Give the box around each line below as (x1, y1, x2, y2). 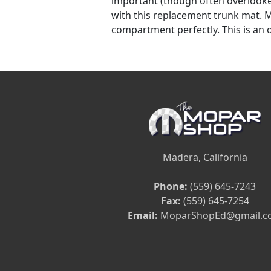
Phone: (154, 179, 188, 193)
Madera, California (162, 150, 247, 164)
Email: (127, 208, 158, 222)
